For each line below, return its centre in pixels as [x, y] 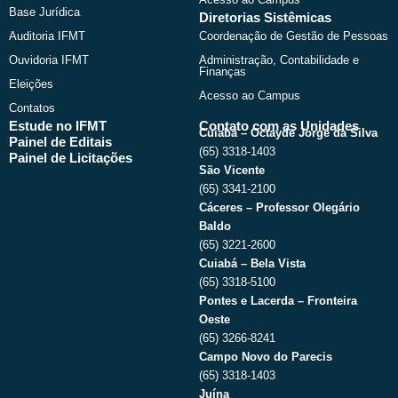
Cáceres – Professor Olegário [279, 207]
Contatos [32, 107]
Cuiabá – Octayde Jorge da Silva [288, 132]
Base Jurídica [44, 12]
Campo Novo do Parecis [266, 356]
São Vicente [232, 170]
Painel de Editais [60, 142]
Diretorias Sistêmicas [265, 17]
